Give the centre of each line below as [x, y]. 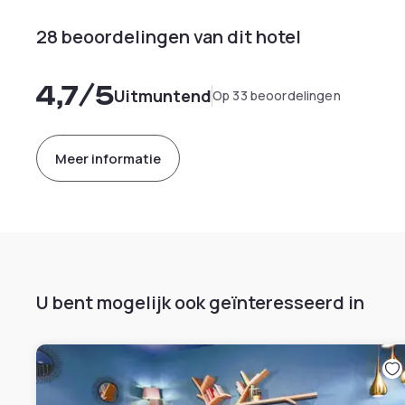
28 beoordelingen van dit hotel [169, 37]
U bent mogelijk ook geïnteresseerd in [200, 302]
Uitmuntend [163, 96]
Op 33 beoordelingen [277, 95]
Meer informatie [108, 158]
